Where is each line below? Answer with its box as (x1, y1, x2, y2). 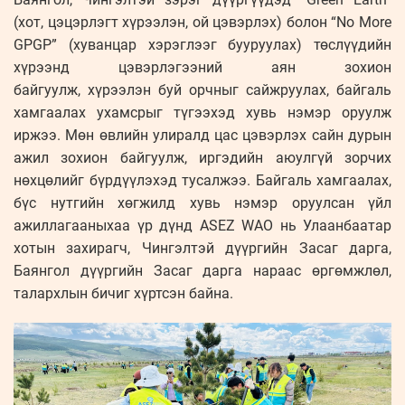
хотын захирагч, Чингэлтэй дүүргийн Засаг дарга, (14, 240, 391, 258)
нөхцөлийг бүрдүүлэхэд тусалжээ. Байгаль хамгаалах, (14, 172, 391, 190)
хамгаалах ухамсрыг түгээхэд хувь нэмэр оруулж (14, 104, 391, 122)
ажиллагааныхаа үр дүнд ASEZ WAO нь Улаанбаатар (14, 217, 391, 235)
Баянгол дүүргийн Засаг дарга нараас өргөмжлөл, (14, 262, 391, 280)
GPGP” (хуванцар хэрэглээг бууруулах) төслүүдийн (14, 36, 391, 54)
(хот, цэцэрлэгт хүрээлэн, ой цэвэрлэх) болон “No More (14, 14, 391, 32)
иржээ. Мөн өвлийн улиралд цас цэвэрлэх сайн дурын (14, 127, 391, 145)
